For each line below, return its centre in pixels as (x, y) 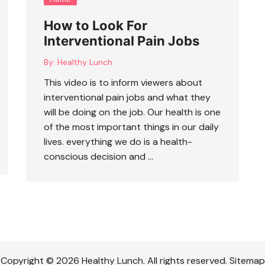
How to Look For (96, 25)
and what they (178, 97)
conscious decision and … (98, 156)
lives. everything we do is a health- (118, 141)
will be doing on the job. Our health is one (132, 112)
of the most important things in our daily (131, 127)
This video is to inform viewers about (123, 82)
